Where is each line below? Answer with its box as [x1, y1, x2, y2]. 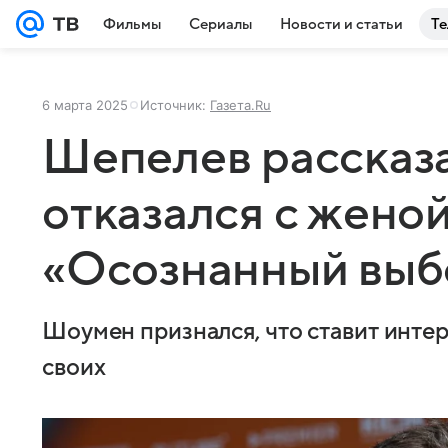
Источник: [140, 97, 210, 113]
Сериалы [189, 16, 252, 32]
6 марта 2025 [42, 97, 128, 113]
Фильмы [103, 16, 161, 32]
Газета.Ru [210, 97, 271, 113]
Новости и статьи [280, 16, 403, 32]
